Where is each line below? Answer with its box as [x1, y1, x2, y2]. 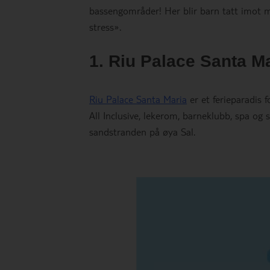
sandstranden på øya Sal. [89, 125, 195, 138]
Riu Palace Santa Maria [89, 93, 187, 105]
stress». [89, 20, 121, 33]
